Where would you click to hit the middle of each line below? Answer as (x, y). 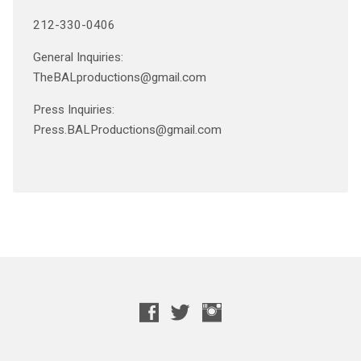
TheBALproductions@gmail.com (119, 77)
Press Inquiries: (73, 110)
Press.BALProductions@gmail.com (127, 130)
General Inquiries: (78, 57)
